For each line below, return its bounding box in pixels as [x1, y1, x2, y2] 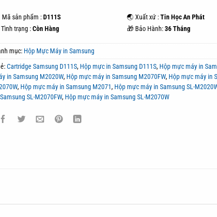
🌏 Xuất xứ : [127, 13, 161, 21]
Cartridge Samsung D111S [7, 62, 77, 70]
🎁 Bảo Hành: [127, 24, 165, 32]
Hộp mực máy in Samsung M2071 [20, 82, 112, 91]
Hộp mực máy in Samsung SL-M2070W [65, 93, 170, 101]
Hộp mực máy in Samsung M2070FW [66, 72, 166, 80]
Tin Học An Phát [160, 13, 205, 21]
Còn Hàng [32, 24, 60, 32]
